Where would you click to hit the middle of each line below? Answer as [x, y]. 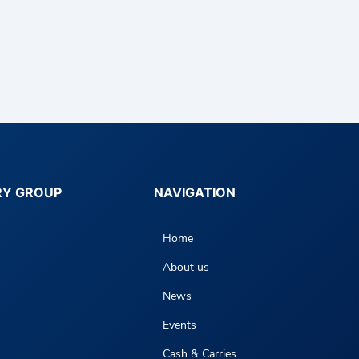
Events [180, 325]
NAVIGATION [195, 192]
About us [186, 267]
